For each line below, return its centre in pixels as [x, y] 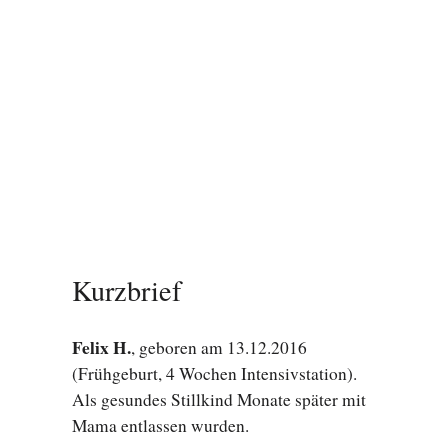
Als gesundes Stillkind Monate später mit [219, 399]
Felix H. [101, 347]
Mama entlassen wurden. [160, 425]
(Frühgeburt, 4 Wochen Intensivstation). [214, 373]
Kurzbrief [126, 290]
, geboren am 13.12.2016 [219, 347]
